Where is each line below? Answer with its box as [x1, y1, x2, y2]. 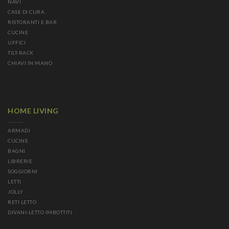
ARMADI [8, 127, 30, 133]
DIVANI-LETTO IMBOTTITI [8, 209, 72, 215]
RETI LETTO [8, 199, 36, 205]
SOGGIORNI [8, 168, 38, 174]
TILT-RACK [8, 50, 34, 56]
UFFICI [8, 39, 26, 45]
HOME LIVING [8, 106, 59, 115]
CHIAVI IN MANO [8, 60, 52, 66]
